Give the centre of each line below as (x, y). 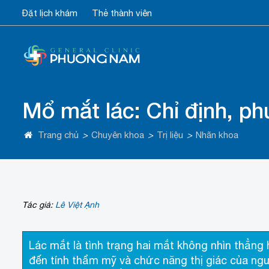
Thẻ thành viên (122, 13)
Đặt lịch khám (50, 13)
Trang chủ (58, 135)
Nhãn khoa (217, 135)
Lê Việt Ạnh (77, 205)
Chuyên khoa (118, 135)
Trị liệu (170, 135)
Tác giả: (39, 205)
